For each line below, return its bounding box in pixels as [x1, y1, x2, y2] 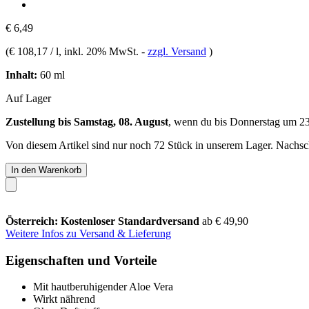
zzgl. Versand [148, 45, 206, 57]
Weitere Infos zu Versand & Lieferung [6, 227, 171, 239]
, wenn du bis [168, 115, 230, 128]
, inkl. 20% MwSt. [59, 45, 141, 57]
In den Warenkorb [11, 164, 81, 175]
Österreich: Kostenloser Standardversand [6, 215, 202, 227]
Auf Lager [6, 92, 51, 104]
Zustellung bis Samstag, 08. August [6, 115, 168, 128]
